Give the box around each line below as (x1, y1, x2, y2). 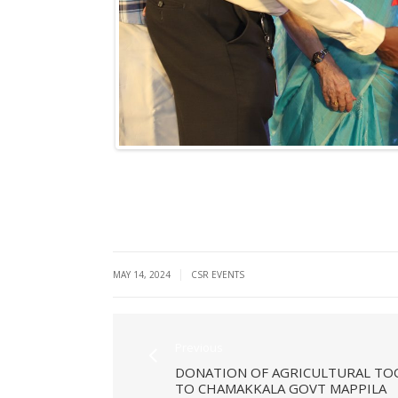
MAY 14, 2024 (113, 267, 173, 281)
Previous (175, 338, 223, 355)
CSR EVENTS (191, 267, 244, 281)
